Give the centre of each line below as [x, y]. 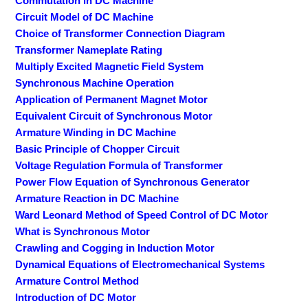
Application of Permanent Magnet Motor [112, 100]
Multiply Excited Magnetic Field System [110, 67]
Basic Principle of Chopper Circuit [98, 149]
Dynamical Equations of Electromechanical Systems [140, 265]
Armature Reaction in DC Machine [97, 199]
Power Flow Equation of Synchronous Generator [133, 182]
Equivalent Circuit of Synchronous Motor [114, 116]
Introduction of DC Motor [76, 298]
